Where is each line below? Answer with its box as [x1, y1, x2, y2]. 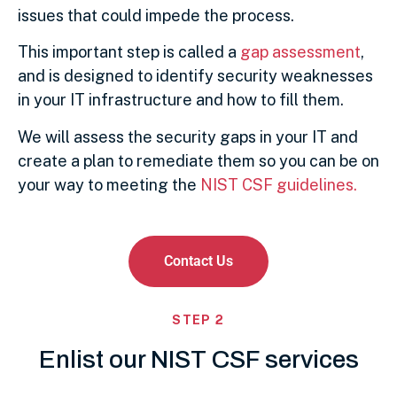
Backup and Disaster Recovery [85, 236, 312, 255]
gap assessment [237, 43, 361, 62]
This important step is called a [18, 43, 237, 62]
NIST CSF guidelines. [200, 175, 357, 194]
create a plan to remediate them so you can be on [18, 151, 379, 170]
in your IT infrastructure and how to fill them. [18, 90, 344, 110]
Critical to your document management [55, 277, 342, 297]
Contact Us [164, 253, 233, 270]
